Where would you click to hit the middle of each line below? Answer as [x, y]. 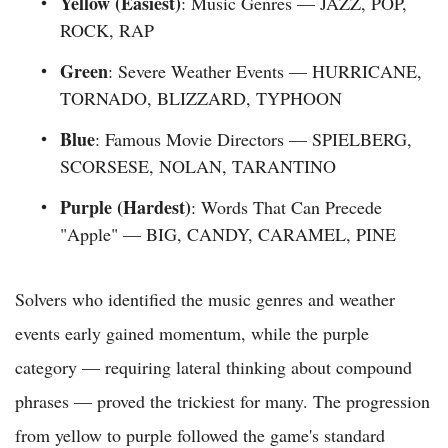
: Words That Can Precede [286, 207]
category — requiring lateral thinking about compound [213, 367]
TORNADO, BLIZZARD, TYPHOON [201, 98]
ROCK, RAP [107, 30]
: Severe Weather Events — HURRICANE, [265, 71]
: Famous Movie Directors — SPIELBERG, [253, 139]
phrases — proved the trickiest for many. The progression [222, 401]
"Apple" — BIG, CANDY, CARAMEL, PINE [228, 234]
